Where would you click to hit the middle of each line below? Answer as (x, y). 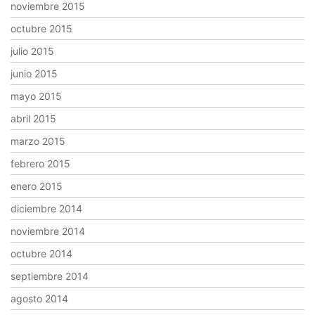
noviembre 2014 (48, 231)
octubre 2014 (41, 253)
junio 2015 (34, 73)
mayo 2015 (36, 96)
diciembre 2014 (46, 208)
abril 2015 (33, 118)
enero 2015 (37, 186)
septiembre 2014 (50, 276)
